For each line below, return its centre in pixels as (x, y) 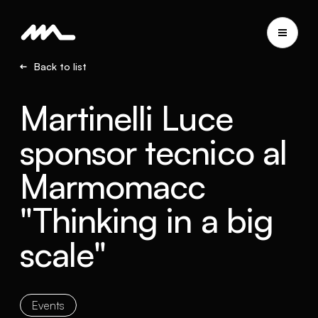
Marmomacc (113, 186)
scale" (63, 254)
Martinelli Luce (126, 118)
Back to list (60, 66)
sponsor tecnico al (153, 152)
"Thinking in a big (147, 220)
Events (48, 305)
